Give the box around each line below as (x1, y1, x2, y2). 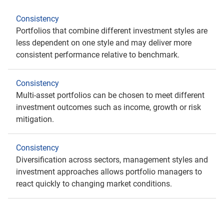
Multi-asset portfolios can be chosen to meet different (16, 90, 204, 100)
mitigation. (16, 114, 56, 124)
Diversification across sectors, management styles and (16, 155, 208, 164)
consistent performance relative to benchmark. (16, 50, 181, 59)
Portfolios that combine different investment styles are (16, 26, 207, 35)
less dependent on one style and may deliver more (16, 38, 191, 47)
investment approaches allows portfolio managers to (16, 167, 202, 176)
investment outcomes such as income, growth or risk (16, 102, 201, 112)
